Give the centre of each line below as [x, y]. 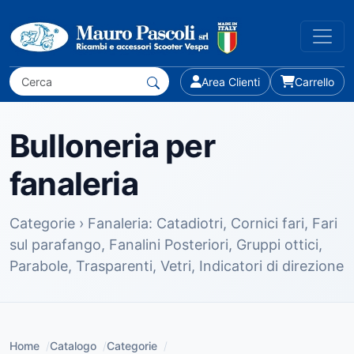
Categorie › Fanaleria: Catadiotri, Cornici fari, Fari [173, 223]
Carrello [314, 81]
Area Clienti [231, 81]
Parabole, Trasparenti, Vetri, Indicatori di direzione [177, 266]
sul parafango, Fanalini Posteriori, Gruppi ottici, [166, 245]
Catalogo [73, 346]
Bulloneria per [112, 146]
